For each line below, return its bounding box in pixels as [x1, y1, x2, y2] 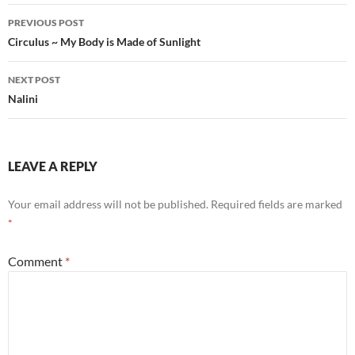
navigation [7, 32, 105, 57]
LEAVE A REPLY [8, 158, 97, 174]
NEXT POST [8, 74, 60, 86]
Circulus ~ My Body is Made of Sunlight [8, 35, 200, 48]
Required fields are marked [211, 197, 342, 211]
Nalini [8, 92, 38, 105]
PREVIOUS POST [8, 17, 84, 29]
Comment [8, 254, 65, 269]
